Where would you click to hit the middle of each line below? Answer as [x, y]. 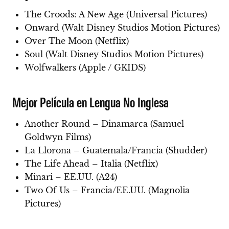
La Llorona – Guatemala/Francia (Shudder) [116, 151]
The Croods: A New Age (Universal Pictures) [116, 15]
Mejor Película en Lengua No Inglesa [91, 102]
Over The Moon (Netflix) [77, 41]
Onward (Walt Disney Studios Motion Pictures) [122, 28]
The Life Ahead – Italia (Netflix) [91, 164]
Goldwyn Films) [58, 137]
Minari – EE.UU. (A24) [71, 177]
